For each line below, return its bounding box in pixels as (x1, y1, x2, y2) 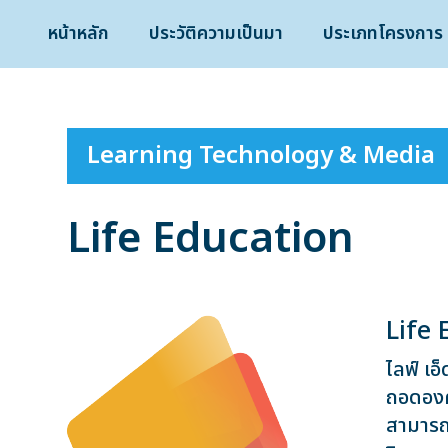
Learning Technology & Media (87, 138, 436, 174)
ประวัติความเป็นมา (149, 20, 283, 47)
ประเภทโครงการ (323, 20, 443, 47)
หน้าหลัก (48, 20, 109, 47)
